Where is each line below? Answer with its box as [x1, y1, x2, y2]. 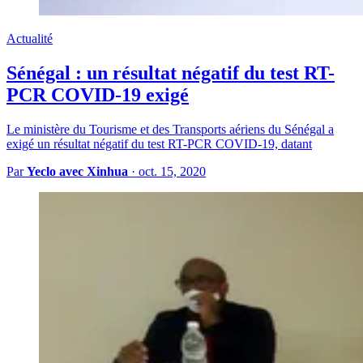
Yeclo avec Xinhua [27, 164, 128, 178]
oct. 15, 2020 [139, 164, 206, 178]
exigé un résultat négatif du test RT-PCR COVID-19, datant [6, 136, 312, 151]
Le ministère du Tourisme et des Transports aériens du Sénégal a [6, 122, 334, 136]
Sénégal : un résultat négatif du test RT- [6, 62, 335, 83]
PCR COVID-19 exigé [6, 83, 189, 105]
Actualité [6, 31, 53, 45]
